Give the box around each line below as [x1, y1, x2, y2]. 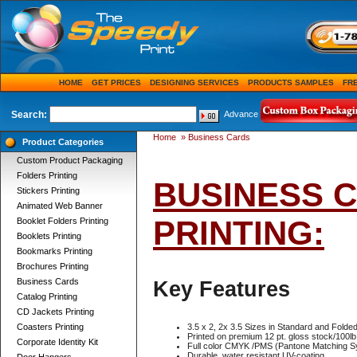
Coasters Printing [17, 322, 84, 331]
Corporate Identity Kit [17, 337, 98, 347]
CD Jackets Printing [17, 307, 94, 316]
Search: [11, 109, 47, 120]
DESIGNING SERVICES [150, 78, 239, 87]
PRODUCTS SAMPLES [248, 78, 334, 87]
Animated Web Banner [17, 201, 103, 210]
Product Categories [22, 137, 104, 147]
